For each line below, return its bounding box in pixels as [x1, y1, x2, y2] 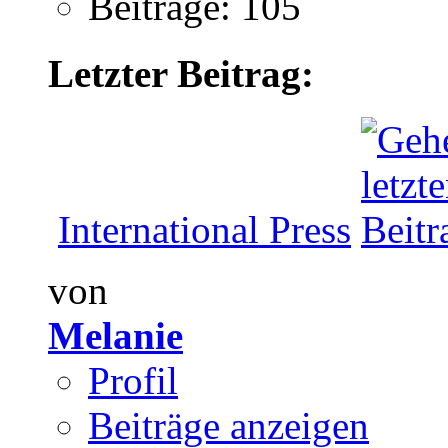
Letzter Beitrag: [48, 51, 314, 95]
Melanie [48, 313, 183, 357]
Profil [88, 358, 178, 402]
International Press [58, 207, 351, 251]
